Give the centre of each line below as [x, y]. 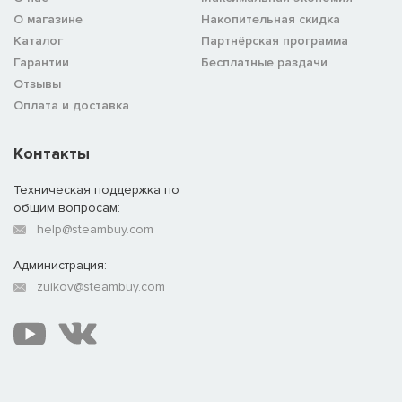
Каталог [38, 40]
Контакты [52, 153]
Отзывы [37, 83]
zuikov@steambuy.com [101, 286]
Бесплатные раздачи [264, 62]
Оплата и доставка [71, 105]
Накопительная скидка [271, 19]
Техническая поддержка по [96, 189]
